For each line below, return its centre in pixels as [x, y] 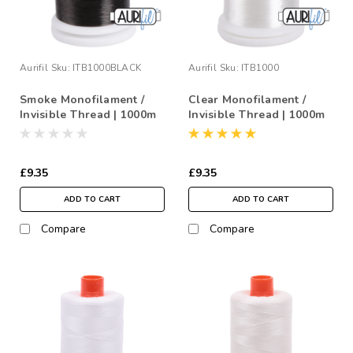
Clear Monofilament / [247, 99]
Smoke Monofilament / [82, 99]
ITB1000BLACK [107, 67]
